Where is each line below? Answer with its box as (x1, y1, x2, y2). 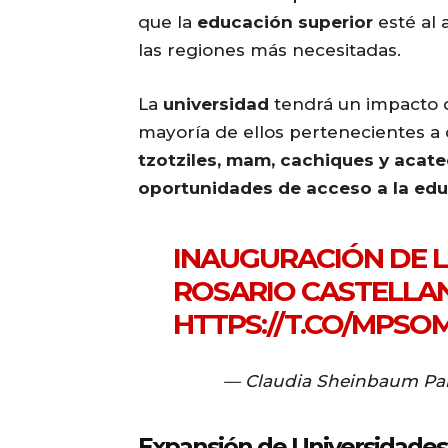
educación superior (197, 12, 373, 33)
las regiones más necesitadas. (138, 40, 401, 61)
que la (138, 12, 197, 33)
